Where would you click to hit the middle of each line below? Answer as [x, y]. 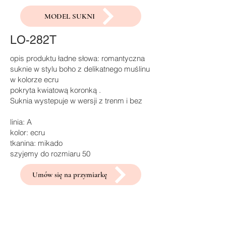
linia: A [21, 122]
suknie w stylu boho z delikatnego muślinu [80, 69]
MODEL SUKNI [69, 16]
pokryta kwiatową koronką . [55, 90]
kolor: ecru [27, 132]
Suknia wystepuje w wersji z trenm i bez [76, 101]
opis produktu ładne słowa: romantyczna [77, 58]
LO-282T [33, 40]
